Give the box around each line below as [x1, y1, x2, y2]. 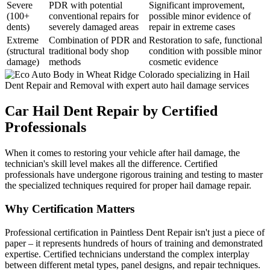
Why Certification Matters [5, 202, 134, 215]
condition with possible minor [149, 46, 262, 57]
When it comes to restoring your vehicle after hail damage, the [5, 148, 240, 159]
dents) [7, 22, 30, 33]
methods [49, 57, 81, 67]
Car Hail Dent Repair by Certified [5, 103, 218, 119]
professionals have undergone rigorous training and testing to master [5, 169, 263, 180]
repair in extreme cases [149, 22, 235, 33]
